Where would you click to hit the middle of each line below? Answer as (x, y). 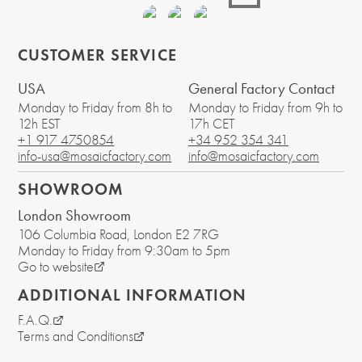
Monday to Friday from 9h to (265, 107)
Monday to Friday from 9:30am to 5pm (124, 250)
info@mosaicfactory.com (253, 156)
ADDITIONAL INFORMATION (132, 295)
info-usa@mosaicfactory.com (95, 156)
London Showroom (75, 215)
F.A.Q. (36, 320)
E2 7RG (196, 234)
